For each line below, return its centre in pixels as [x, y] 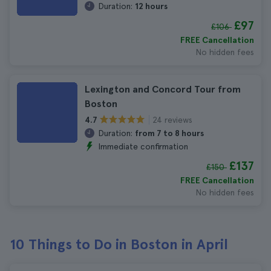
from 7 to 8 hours [169, 133]
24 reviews [172, 119]
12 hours [151, 6]
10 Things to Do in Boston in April [119, 244]
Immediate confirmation [143, 146]
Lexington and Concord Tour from [163, 89]
